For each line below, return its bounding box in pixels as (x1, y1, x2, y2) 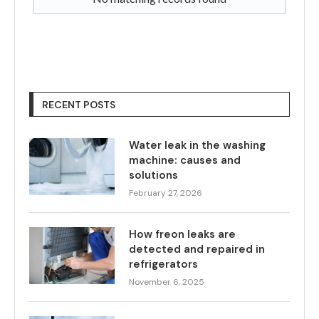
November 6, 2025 (129, 276, 204, 288)
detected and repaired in (129, 241, 265, 256)
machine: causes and (129, 152, 241, 167)
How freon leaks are (129, 226, 236, 241)
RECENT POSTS (42, 98, 115, 111)
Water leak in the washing (129, 137, 266, 152)
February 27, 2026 (129, 187, 202, 199)
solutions (129, 167, 178, 182)
